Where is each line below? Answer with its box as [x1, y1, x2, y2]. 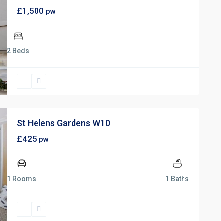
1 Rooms [7, 174, 36, 183]
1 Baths [165, 174, 189, 183]
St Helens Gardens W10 [17, 117, 110, 128]
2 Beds [7, 46, 29, 55]
